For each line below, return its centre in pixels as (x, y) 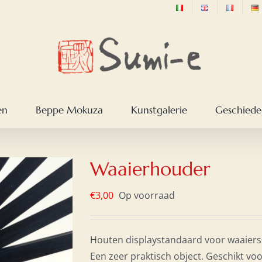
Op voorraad (147, 195)
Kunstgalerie (159, 110)
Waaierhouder (150, 169)
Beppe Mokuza (69, 110)
